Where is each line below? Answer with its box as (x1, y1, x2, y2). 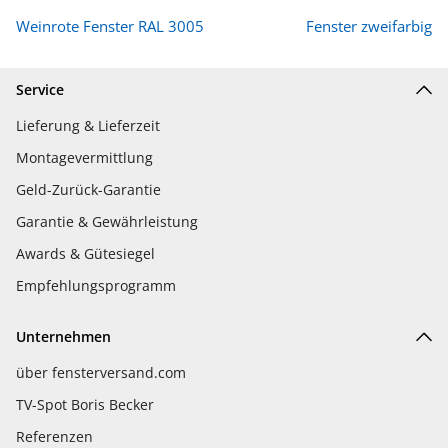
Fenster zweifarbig (306, 16, 432, 37)
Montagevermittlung (16, 148, 153, 168)
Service (16, 80, 64, 100)
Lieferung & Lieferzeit (16, 116, 160, 136)
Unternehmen (16, 327, 111, 347)
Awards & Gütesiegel (16, 244, 155, 264)
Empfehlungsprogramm (16, 276, 176, 296)
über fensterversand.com (16, 363, 186, 383)
